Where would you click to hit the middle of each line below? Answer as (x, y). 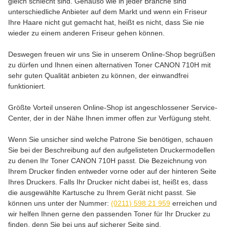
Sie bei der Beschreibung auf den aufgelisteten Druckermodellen (111, 150)
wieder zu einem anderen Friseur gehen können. (86, 33)
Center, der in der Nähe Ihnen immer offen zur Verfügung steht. (110, 118)
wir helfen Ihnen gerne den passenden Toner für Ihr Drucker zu (109, 214)
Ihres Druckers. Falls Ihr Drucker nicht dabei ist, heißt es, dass (108, 182)
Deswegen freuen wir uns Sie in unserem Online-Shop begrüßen (112, 54)
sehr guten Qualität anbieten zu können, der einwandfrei (98, 75)
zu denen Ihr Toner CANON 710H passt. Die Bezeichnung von (107, 161)
